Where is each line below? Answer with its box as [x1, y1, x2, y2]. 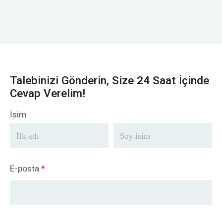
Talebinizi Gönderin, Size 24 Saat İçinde [9, 73, 209, 89]
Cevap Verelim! [9, 86, 85, 102]
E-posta [9, 163, 41, 175]
